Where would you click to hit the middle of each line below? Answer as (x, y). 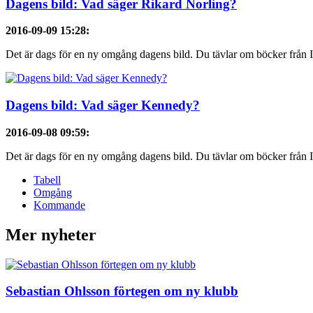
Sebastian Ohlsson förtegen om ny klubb (122, 291)
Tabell (47, 180)
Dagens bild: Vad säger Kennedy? (103, 105)
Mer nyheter (51, 234)
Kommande (59, 205)
